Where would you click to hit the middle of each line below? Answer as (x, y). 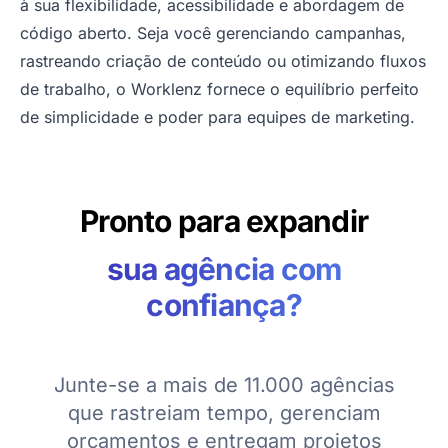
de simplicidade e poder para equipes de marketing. (217, 117)
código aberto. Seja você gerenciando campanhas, (213, 33)
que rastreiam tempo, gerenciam (224, 413)
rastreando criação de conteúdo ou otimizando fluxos (223, 61)
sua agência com (224, 269)
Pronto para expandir (224, 221)
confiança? (224, 305)
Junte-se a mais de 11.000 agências (224, 385)
